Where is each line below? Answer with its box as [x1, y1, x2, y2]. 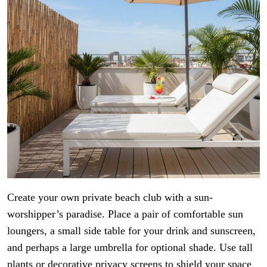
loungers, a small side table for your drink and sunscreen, [7, 224, 256, 237]
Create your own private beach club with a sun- [7, 191, 213, 203]
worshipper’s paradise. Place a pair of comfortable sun [7, 207, 243, 220]
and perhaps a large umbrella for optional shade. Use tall [7, 241, 253, 253]
